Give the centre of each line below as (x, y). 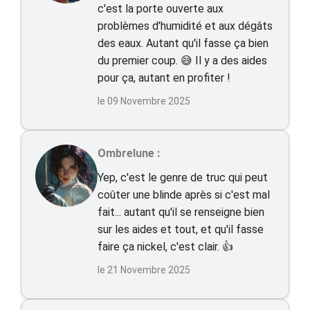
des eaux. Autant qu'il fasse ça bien (183, 43)
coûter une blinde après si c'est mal (184, 195)
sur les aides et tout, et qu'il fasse (181, 229)
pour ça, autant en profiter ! (164, 78)
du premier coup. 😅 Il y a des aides (182, 61)
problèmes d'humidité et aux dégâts (185, 26)
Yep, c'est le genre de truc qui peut (183, 177)
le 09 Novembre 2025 (144, 101)
